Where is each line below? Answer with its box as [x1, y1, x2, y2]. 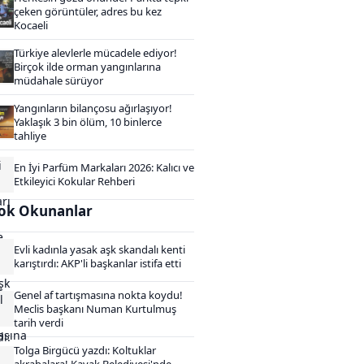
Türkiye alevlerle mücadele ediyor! [14, 45, 177, 60]
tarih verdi [14, 314, 63, 330]
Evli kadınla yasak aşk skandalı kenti [14, 241, 185, 257]
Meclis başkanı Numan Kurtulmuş [14, 301, 176, 316]
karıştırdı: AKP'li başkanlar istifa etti [14, 255, 181, 271]
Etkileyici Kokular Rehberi [14, 173, 135, 188]
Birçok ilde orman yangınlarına [14, 58, 161, 74]
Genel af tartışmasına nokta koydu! [14, 287, 183, 302]
